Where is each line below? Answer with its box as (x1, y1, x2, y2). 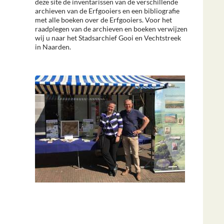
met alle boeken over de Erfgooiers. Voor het (35, 15, 172, 24)
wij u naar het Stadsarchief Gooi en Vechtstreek (35, 33, 181, 42)
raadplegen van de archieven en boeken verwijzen (35, 24, 187, 33)
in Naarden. (35, 42, 71, 51)
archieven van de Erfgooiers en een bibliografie (35, 6, 179, 15)
